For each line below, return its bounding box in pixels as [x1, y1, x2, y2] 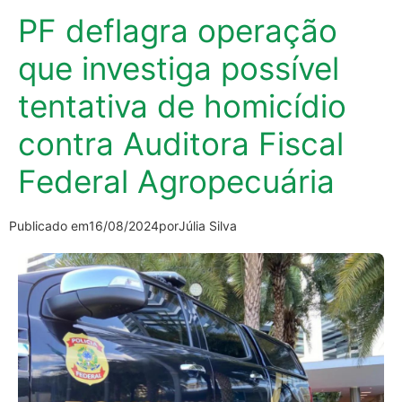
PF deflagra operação [18, 11, 337, 49]
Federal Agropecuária [18, 162, 335, 200]
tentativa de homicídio [18, 86, 346, 125]
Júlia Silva [179, 217, 237, 233]
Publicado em [9, 217, 89, 233]
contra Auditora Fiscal [18, 124, 344, 162]
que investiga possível [18, 48, 339, 87]
